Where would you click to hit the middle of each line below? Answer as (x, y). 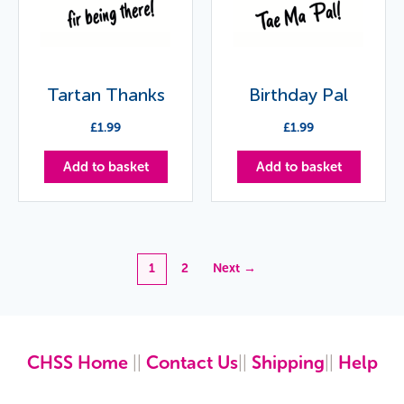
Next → (235, 269)
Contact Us (192, 363)
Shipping (288, 363)
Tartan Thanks (106, 94)
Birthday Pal (298, 94)
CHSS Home (77, 363)
